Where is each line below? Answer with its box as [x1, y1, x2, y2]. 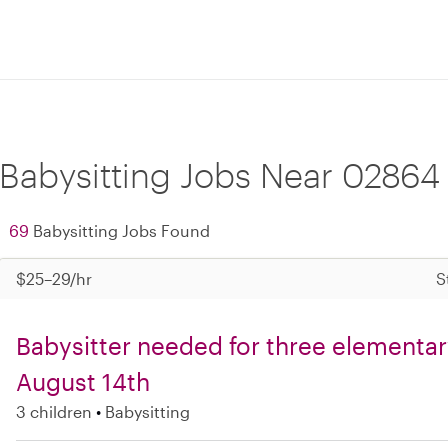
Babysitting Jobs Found [29, 221, 210, 240]
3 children [16, 402, 92, 421]
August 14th [16, 367, 150, 396]
